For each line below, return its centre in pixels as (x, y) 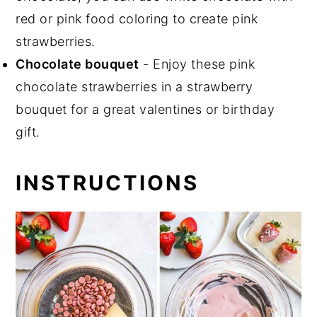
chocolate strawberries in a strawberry (134, 87)
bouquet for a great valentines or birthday (145, 110)
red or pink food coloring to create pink (137, 19)
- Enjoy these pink (197, 64)
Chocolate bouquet (77, 64)
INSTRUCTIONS (108, 183)
